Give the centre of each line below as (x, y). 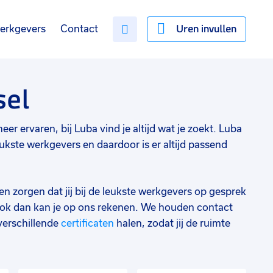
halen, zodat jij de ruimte (172, 223)
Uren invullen (206, 29)
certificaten (87, 223)
